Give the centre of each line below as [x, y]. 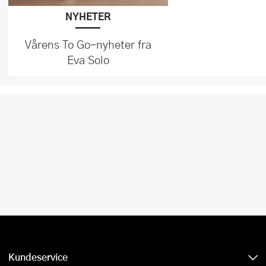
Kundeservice [38, 257]
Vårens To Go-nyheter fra [88, 45]
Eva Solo [88, 60]
